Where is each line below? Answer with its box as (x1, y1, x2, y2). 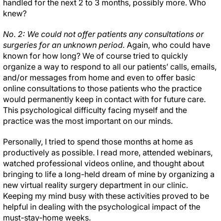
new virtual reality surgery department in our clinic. (3, 180, 188, 190)
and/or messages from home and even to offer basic (3, 73, 195, 82)
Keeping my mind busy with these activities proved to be (3, 191, 209, 201)
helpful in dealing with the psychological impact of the (3, 202, 200, 212)
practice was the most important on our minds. (3, 116, 173, 126)
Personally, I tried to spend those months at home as (3, 137, 193, 147)
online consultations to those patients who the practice (3, 83, 202, 93)
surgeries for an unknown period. (3, 40, 127, 50)
